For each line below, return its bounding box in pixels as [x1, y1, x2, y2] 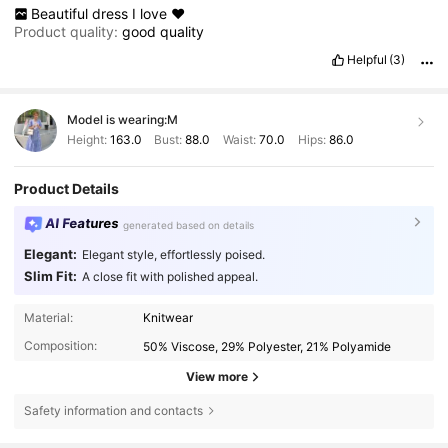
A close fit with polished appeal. [81, 269, 258, 285]
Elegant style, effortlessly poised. [81, 247, 265, 263]
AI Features [44, 215, 120, 232]
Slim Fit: [23, 268, 77, 285]
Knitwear [143, 310, 194, 326]
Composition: [23, 338, 97, 354]
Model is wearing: [66, 112, 167, 128]
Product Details [14, 180, 120, 198]
